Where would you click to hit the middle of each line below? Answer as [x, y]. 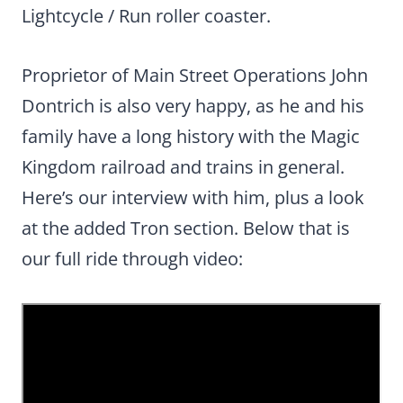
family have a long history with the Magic [191, 136]
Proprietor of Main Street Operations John [195, 75]
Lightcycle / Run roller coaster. [146, 16]
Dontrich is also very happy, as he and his [193, 106]
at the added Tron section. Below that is [186, 228]
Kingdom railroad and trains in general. [183, 167]
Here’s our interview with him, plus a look [193, 197]
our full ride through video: [132, 259]
